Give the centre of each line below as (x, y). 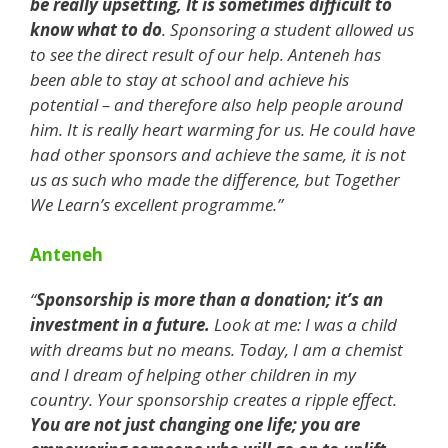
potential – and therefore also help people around (216, 104)
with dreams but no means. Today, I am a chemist (216, 350)
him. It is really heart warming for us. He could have (222, 129)
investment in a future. (122, 325)
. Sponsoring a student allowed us (288, 29)
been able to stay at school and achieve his (189, 79)
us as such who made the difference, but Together (215, 179)
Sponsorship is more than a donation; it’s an (209, 300)
